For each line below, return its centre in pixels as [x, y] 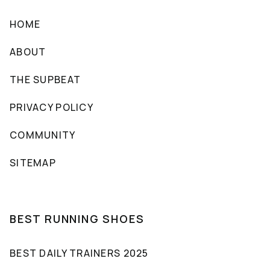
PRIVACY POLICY [52, 107]
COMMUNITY [43, 135]
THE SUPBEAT [46, 79]
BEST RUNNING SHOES [77, 218]
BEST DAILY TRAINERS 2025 [79, 253]
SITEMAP [33, 162]
